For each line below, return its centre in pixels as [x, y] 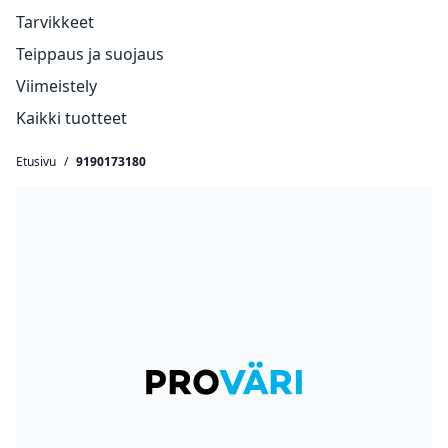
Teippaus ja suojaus [90, 54]
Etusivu [36, 161]
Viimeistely [56, 86]
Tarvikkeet [55, 22]
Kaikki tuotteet [71, 118]
